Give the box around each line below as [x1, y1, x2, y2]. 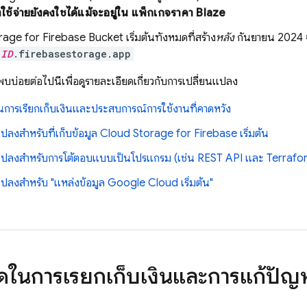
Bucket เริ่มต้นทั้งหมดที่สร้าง [86, 31, 216, 45]
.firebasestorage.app [13, 47, 131, 60]
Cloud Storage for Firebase [100, 127, 237, 140]
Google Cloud [108, 176, 178, 190]
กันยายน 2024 [237, 31, 303, 45]
